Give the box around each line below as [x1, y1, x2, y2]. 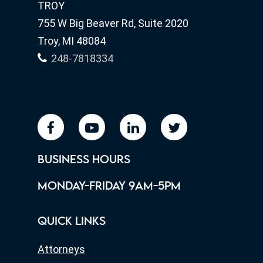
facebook [46, 121, 91, 133]
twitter [167, 121, 200, 133]
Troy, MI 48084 [38, 35, 106, 47]
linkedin [126, 121, 163, 133]
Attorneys [38, 243, 85, 255]
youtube [85, 121, 123, 133]
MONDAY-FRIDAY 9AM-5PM [38, 181, 181, 192]
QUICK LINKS [38, 217, 106, 227]
